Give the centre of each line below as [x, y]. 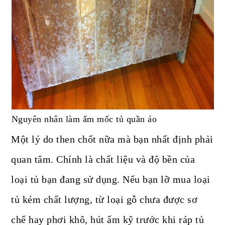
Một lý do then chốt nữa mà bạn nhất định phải [112, 139]
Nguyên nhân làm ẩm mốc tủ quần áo [84, 119]
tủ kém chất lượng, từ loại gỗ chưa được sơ [104, 200]
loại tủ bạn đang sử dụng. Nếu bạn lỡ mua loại [111, 180]
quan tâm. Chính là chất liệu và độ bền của [103, 159]
